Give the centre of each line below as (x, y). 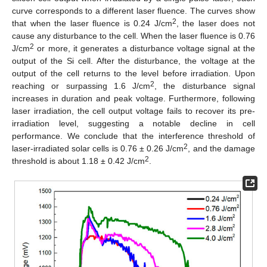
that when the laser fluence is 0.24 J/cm (92, 23)
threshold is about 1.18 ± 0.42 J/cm (78, 161)
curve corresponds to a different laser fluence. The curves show (133, 10)
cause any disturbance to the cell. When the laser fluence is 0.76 (133, 35)
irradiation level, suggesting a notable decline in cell (133, 123)
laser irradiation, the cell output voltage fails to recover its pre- (133, 111)
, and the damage (222, 148)
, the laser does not (216, 23)
